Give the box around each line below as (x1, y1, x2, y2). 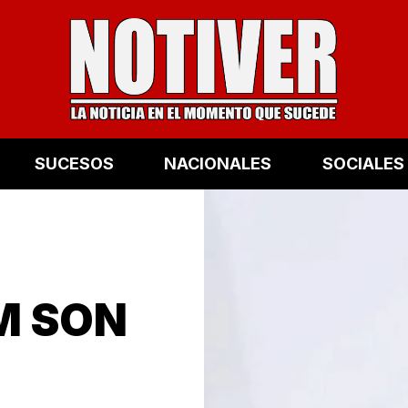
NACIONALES (164, 154, 272, 174)
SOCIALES (321, 154, 404, 174)
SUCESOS (34, 154, 114, 174)
